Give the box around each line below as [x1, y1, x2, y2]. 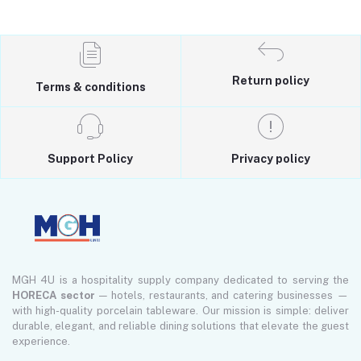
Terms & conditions [35, 80, 146, 93]
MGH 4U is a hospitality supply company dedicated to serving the [12, 273, 349, 286]
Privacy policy [230, 151, 310, 165]
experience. [12, 334, 70, 347]
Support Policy [48, 151, 134, 165]
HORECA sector [12, 288, 95, 301]
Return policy [231, 73, 309, 87]
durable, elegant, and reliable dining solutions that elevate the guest [12, 319, 349, 332]
